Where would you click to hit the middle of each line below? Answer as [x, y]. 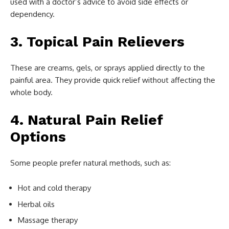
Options [38, 137]
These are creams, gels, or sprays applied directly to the [108, 68]
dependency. [32, 14]
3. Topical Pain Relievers [97, 42]
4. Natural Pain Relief [87, 120]
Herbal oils [36, 204]
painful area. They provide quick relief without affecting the [113, 80]
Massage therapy [48, 220]
